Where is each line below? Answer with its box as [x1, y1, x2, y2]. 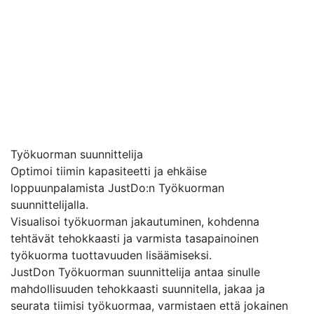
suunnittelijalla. [11, 198, 88, 212]
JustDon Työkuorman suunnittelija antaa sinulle [11, 265, 260, 279]
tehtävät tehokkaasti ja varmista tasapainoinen [11, 231, 259, 245]
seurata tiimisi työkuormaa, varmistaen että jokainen [11, 299, 288, 313]
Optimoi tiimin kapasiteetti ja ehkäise [11, 164, 207, 178]
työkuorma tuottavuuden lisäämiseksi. [11, 248, 212, 262]
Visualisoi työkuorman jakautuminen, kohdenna [11, 214, 259, 228]
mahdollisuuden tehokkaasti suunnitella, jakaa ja [11, 282, 265, 296]
